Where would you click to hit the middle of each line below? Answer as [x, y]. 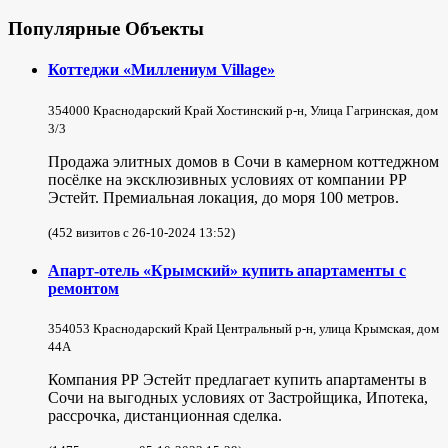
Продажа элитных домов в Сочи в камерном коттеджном [243, 161]
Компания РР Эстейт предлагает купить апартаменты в [237, 380]
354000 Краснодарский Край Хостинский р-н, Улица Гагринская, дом [243, 110]
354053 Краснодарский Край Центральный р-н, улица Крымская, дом [243, 329]
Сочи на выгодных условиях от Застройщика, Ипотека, [238, 398]
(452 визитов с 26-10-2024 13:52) [141, 232]
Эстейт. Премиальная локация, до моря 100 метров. [223, 197]
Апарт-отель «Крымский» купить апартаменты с [227, 271]
